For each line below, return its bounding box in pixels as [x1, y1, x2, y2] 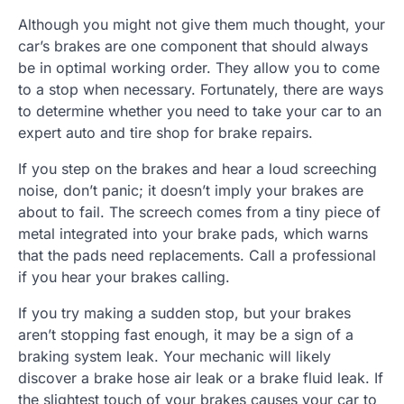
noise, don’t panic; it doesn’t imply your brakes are [18, 180, 363, 199]
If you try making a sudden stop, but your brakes [18, 303, 351, 322]
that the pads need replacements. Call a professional [18, 245, 376, 264]
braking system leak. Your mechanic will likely [18, 346, 331, 365]
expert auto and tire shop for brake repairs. [18, 123, 313, 142]
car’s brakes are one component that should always [18, 36, 368, 55]
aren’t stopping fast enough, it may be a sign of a [18, 325, 353, 344]
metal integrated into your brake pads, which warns [18, 224, 368, 243]
